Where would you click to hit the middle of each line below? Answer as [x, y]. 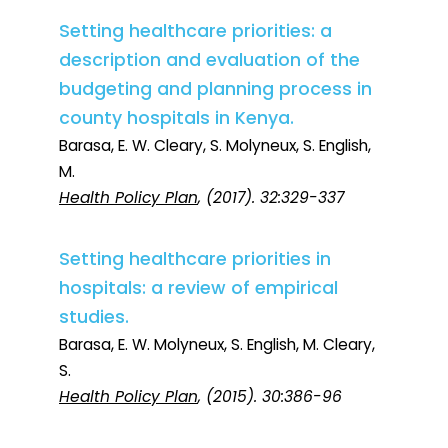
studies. [94, 317]
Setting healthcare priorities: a [195, 31]
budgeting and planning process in [215, 89]
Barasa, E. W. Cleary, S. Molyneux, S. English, [215, 146]
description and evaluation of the [209, 60]
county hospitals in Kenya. [176, 118]
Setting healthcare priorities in [195, 259]
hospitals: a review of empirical [198, 288]
